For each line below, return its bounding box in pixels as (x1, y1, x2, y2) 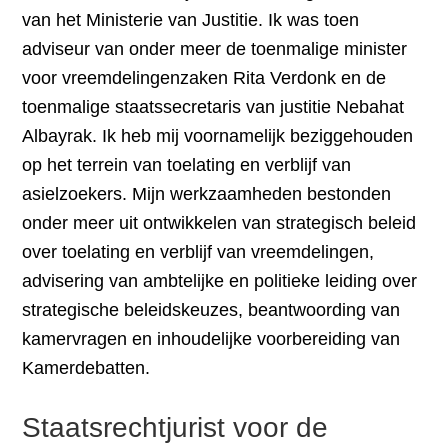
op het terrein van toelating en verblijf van (22, 155, 352, 175)
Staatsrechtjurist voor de (22, 412, 329, 443)
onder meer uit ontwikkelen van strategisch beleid (22, 213, 417, 233)
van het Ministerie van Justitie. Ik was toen (22, 10, 360, 30)
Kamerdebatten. (22, 358, 151, 378)
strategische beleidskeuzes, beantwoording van (22, 300, 401, 320)
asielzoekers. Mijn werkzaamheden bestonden (22, 184, 392, 204)
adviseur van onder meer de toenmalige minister (22, 39, 408, 59)
